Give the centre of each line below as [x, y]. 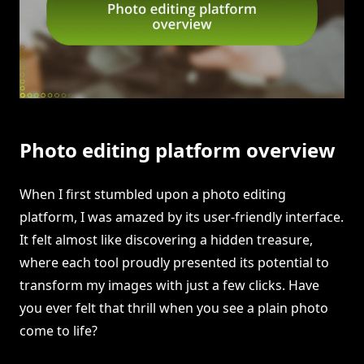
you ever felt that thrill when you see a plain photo [174, 308]
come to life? [58, 331]
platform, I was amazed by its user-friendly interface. [182, 217]
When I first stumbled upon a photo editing [153, 195]
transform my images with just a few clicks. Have [169, 286]
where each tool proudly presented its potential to [174, 263]
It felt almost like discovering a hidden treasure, [166, 240]
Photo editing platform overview [178, 150]
